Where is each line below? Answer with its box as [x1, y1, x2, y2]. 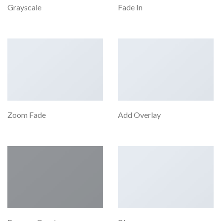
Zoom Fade [7, 110, 46, 119]
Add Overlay [118, 110, 161, 119]
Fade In [118, 2, 143, 12]
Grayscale [7, 2, 41, 12]
